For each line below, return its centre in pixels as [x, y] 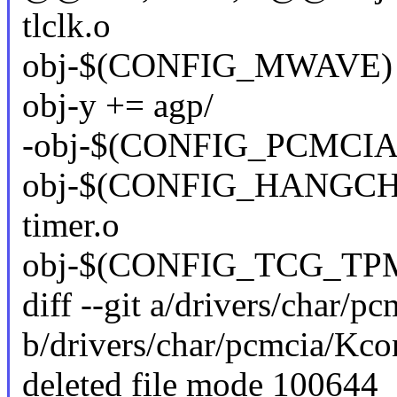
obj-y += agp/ [117, 105]
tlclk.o [66, 26]
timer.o [70, 225]
